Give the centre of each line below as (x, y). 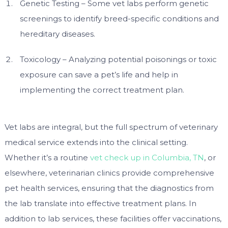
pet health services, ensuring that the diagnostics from (109, 188)
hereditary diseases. (57, 34)
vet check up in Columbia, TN (147, 158)
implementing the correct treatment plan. (102, 90)
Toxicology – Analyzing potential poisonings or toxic (118, 59)
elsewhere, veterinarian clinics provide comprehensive (109, 173)
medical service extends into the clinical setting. (96, 142)
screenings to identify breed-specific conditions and (119, 18)
